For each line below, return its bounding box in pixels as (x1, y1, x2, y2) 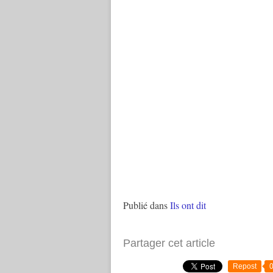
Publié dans (123, 199, 168, 211)
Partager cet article (123, 237, 215, 249)
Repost (233, 262, 257, 271)
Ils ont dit (170, 199, 206, 211)
